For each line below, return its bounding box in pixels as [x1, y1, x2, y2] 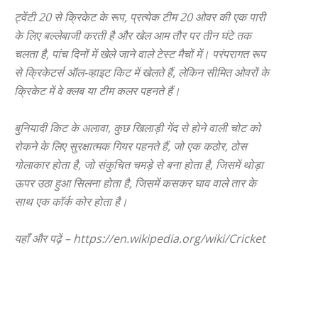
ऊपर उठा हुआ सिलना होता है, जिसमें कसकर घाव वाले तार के [14, 175, 256, 191]
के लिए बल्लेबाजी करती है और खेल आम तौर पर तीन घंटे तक [14, 28, 251, 43]
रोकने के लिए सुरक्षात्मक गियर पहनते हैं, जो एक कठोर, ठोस [14, 138, 247, 154]
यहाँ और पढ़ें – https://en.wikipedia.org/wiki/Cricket [14, 231, 265, 246]
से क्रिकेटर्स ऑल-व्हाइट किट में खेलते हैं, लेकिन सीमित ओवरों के [14, 65, 269, 80]
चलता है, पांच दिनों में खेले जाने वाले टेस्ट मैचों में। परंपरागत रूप [14, 46, 265, 62]
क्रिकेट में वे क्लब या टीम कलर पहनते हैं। [14, 83, 180, 99]
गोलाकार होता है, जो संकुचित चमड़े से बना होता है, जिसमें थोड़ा [14, 157, 263, 172]
